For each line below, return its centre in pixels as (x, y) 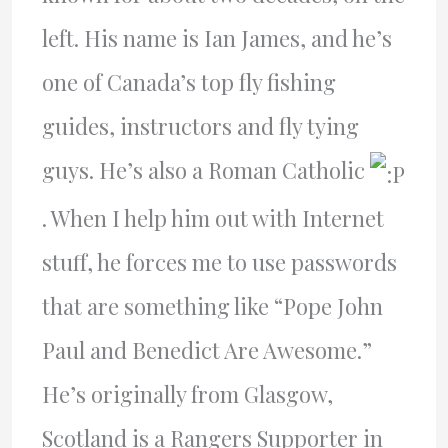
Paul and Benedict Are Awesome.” (206, 349)
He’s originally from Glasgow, (187, 393)
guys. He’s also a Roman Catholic (205, 170)
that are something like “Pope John (212, 305)
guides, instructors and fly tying (200, 126)
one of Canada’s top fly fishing (188, 82)
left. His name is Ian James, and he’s (216, 38)
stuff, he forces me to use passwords (219, 261)
